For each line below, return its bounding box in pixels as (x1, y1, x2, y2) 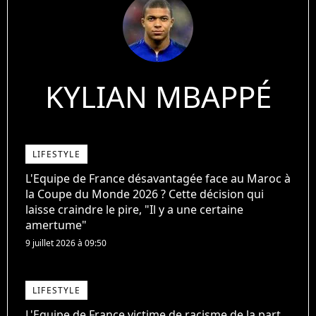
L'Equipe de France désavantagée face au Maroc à (25, 171, 291, 187)
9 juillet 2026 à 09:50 (25, 237, 107, 250)
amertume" (25, 217, 87, 233)
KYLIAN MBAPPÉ (44, 76, 272, 117)
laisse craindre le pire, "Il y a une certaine (25, 202, 243, 218)
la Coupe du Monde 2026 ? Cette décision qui (25, 186, 264, 202)
